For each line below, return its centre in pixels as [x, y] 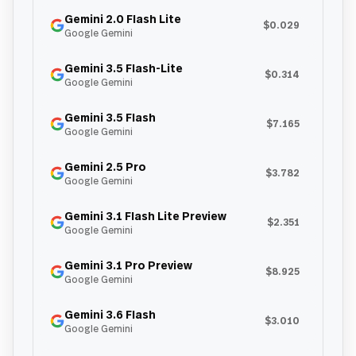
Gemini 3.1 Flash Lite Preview [145, 216]
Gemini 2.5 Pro [105, 166]
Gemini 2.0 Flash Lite [123, 19]
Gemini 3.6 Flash [110, 314]
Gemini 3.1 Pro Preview [128, 265]
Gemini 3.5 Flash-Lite [124, 68]
